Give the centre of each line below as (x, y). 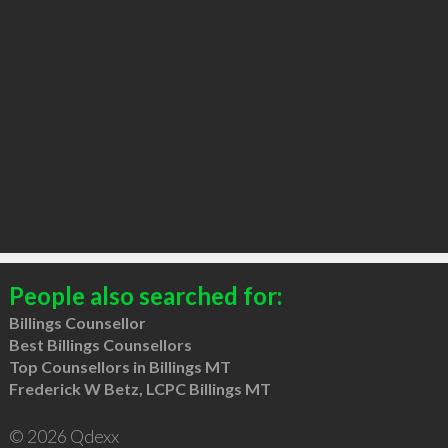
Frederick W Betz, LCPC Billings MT (139, 388)
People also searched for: (145, 295)
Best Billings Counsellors (100, 344)
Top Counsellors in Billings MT (119, 366)
